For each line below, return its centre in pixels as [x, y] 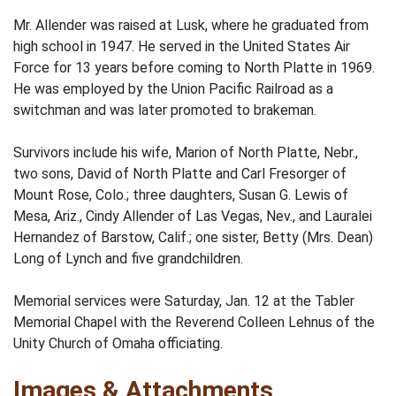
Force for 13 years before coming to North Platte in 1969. [194, 68]
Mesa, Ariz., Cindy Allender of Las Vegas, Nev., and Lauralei [193, 216]
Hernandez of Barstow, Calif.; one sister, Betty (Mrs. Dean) [193, 237]
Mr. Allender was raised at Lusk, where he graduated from [191, 25]
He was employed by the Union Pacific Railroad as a [173, 89]
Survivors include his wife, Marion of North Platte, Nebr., [186, 152]
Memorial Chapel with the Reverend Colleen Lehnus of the [194, 322]
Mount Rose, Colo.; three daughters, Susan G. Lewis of [181, 195]
